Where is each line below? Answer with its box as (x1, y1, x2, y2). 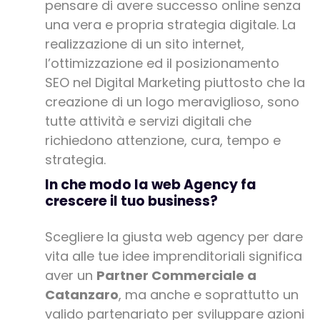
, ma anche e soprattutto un (118, 286, 299, 304)
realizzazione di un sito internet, (44, 35, 244, 54)
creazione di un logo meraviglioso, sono (44, 93, 299, 111)
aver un (44, 266, 96, 285)
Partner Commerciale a (96, 266, 256, 285)
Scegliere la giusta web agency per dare (44, 228, 303, 246)
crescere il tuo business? (44, 191, 218, 211)
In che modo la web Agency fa (44, 175, 256, 195)
